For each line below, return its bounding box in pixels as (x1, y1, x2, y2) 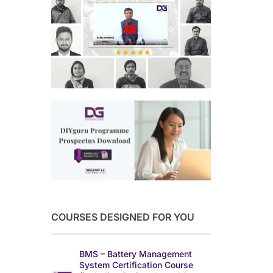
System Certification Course (79, 260, 193, 271)
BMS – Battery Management (79, 249, 192, 260)
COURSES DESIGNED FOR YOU (51, 211, 194, 224)
